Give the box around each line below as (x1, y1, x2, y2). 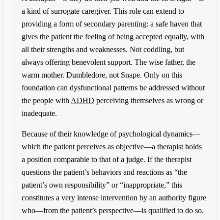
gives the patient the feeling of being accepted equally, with (22, 32, 204, 41)
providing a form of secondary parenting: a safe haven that (22, 19, 202, 28)
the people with (22, 96, 71, 105)
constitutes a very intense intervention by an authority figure (22, 193, 206, 202)
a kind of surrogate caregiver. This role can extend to (22, 6, 184, 15)
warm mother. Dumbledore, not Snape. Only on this (22, 70, 182, 79)
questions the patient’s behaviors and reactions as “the (22, 167, 187, 176)
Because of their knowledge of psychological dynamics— (22, 129, 200, 138)
